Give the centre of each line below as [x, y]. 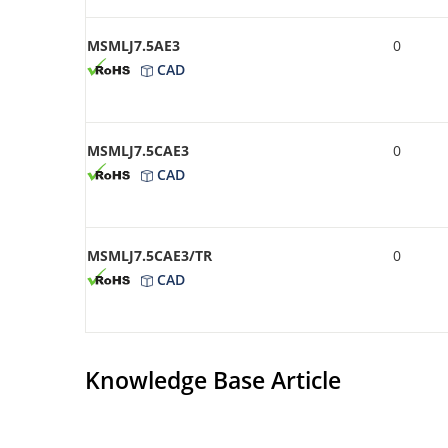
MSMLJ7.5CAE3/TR [149, 255]
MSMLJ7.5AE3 [133, 45]
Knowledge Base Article [213, 379]
